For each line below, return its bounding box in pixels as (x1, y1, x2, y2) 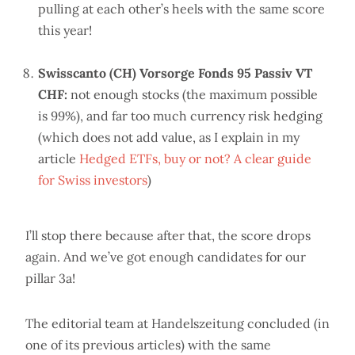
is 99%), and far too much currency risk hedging (38, 108, 323, 124)
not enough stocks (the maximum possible (67, 86, 318, 103)
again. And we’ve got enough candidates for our (25, 249, 306, 265)
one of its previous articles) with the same (25, 337, 271, 353)
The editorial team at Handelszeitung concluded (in (25, 315, 330, 332)
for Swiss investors (38, 172, 147, 189)
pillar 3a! (25, 270, 75, 287)
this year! (38, 22, 92, 39)
